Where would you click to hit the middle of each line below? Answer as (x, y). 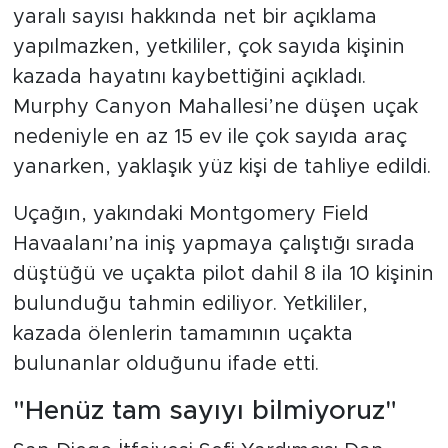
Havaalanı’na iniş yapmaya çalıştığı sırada (213, 244)
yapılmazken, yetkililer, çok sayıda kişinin (208, 47)
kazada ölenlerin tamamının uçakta (182, 334)
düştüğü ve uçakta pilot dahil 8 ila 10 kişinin (223, 274)
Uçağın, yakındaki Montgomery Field (190, 214)
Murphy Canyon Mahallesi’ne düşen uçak (215, 107)
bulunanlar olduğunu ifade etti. (165, 364)
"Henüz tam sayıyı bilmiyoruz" (204, 411)
